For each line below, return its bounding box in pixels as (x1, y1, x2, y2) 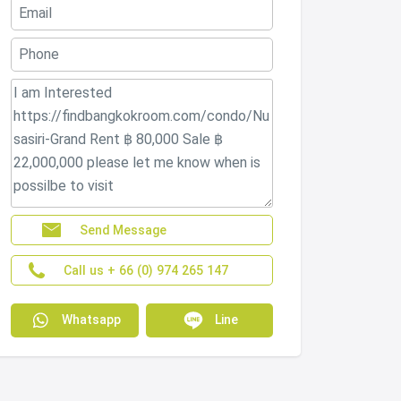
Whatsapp (58, 311, 122, 327)
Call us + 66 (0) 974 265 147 (64, 262, 228, 277)
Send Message (80, 222, 166, 237)
